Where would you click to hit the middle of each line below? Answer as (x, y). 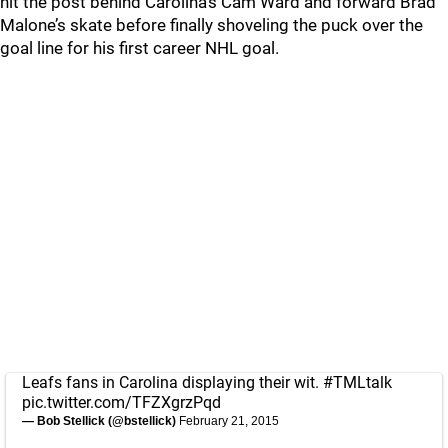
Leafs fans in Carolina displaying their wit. (172, 382)
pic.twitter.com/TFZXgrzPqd (121, 402)
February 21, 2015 (229, 421)
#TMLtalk (357, 382)
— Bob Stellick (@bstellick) (100, 421)
